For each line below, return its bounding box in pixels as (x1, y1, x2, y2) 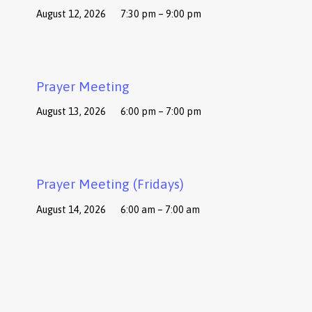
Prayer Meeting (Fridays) (36, 176, 185, 192)
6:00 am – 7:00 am (120, 203, 201, 215)
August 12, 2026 (36, 8, 107, 19)
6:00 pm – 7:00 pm (120, 106, 202, 118)
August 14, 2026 (36, 203, 107, 215)
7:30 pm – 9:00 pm (120, 8, 202, 19)
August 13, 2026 (36, 106, 107, 118)
